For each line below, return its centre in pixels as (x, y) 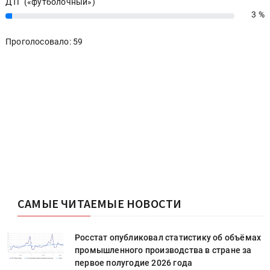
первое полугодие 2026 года (134, 262)
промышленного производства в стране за (163, 250)
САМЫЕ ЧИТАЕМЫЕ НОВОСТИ (100, 203)
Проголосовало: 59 (44, 41)
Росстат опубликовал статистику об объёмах (168, 237)
